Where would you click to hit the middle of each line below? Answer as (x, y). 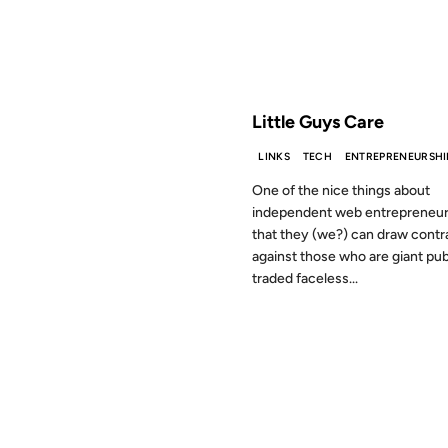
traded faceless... (305, 279)
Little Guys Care (318, 121)
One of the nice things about (341, 191)
